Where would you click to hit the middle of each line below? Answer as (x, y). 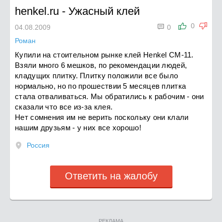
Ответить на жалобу (111, 176)
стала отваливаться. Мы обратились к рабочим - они (110, 96)
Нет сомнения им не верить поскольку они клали (102, 117)
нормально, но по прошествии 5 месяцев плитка (101, 86)
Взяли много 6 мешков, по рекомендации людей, (101, 65)
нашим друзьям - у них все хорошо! (78, 128)
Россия (38, 145)
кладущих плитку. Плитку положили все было (97, 76)
